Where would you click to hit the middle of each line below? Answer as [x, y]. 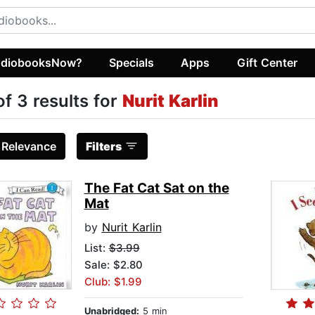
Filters [103, 147]
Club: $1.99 [113, 282]
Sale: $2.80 [113, 265]
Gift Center [267, 62]
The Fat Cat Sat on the [156, 188]
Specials [132, 62]
